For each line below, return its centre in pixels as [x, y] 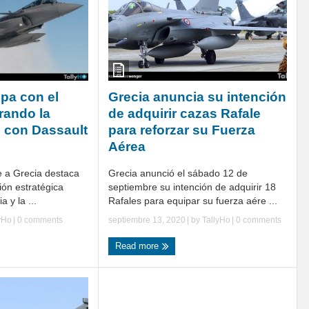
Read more [138, 246]
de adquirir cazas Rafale [185, 113]
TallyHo [216, 220]
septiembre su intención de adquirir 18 [192, 187]
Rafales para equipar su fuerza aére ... [193, 200]
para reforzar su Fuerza [182, 130]
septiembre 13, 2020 [147, 220]
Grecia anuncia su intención [197, 97]
